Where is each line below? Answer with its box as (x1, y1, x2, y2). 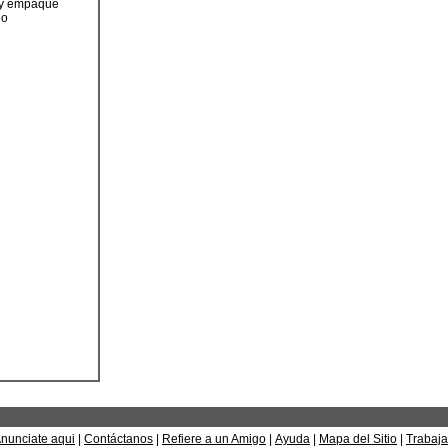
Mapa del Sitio (319, 432, 397, 446)
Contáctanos (84, 432, 153, 446)
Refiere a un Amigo (162, 432, 266, 446)
